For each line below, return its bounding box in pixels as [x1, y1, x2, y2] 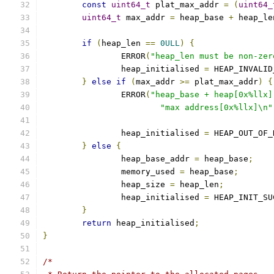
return [82, 218, 111, 228]
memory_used [121, 167, 180, 176]
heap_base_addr [121, 154, 194, 163]
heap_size [121, 180, 170, 189]
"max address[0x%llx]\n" [160, 103, 273, 112]
